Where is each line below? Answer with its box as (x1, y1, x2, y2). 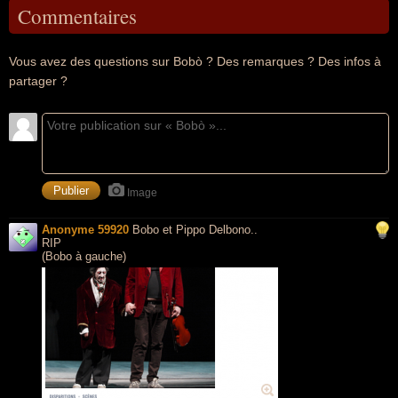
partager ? (9, 74, 68, 88)
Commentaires (18, 3, 137, 29)
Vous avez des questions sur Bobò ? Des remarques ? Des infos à (9, 54, 381, 68)
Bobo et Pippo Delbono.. (132, 223, 258, 236)
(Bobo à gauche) (42, 250, 126, 263)
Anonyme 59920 (42, 223, 129, 236)
